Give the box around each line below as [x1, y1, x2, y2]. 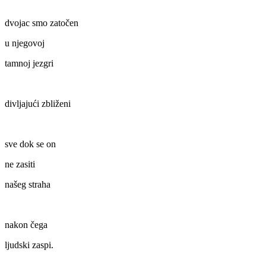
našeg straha [5, 179, 50, 190]
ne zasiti [5, 159, 35, 170]
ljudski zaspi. [5, 240, 53, 251]
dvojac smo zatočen [5, 18, 78, 28]
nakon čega [5, 220, 47, 230]
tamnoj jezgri [5, 58, 53, 69]
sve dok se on [5, 139, 56, 150]
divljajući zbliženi [5, 99, 71, 109]
